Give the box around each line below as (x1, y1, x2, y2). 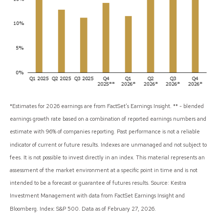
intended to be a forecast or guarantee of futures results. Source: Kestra (10, 179, 186, 186)
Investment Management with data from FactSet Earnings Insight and (10, 192, 185, 199)
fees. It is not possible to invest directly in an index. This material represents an (10, 153, 205, 161)
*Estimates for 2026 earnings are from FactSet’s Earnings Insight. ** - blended (10, 102, 204, 109)
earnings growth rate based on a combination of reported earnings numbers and (10, 115, 206, 122)
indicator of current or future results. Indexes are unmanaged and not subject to (10, 141, 207, 148)
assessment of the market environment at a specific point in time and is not (10, 166, 197, 174)
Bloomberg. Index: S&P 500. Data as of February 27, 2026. (10, 205, 156, 212)
